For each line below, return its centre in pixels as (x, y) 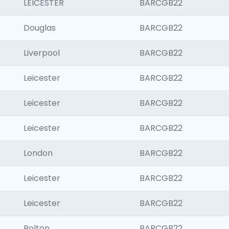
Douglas (40, 28)
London (38, 153)
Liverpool (42, 53)
